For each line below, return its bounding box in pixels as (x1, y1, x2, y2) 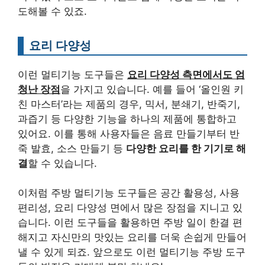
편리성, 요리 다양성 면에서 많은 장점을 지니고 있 (18, 202, 243, 214)
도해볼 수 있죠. (18, 5, 87, 17)
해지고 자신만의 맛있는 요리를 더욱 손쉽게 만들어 (18, 231, 247, 244)
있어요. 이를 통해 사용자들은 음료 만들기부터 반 (18, 127, 240, 140)
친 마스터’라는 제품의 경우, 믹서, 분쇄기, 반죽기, (18, 98, 240, 110)
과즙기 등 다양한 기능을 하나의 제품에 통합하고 (18, 112, 237, 125)
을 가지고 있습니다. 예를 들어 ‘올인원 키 (60, 83, 244, 95)
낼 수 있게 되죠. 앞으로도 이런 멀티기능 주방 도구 (18, 246, 245, 258)
